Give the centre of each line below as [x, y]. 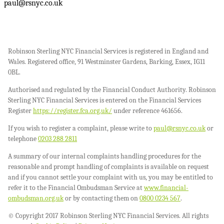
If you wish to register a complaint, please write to [81, 128]
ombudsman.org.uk [36, 198]
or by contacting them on [101, 198]
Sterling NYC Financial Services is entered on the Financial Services [104, 100]
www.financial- [166, 188]
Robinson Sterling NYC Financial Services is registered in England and [108, 51]
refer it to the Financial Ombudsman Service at [76, 188]
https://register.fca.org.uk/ [72, 111]
